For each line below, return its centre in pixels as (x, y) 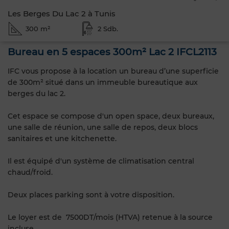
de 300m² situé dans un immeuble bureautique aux (103, 82)
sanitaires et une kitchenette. (62, 138)
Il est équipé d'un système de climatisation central (101, 161)
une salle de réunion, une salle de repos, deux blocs (103, 127)
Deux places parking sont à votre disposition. (91, 194)
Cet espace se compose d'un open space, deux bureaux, (111, 116)
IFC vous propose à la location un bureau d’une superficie (113, 71)
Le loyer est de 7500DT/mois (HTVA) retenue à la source (110, 217)
